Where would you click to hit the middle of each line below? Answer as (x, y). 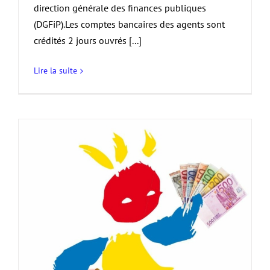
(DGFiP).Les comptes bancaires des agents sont (129, 24)
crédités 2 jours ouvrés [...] (88, 41)
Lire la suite (55, 71)
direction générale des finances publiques (120, 8)
